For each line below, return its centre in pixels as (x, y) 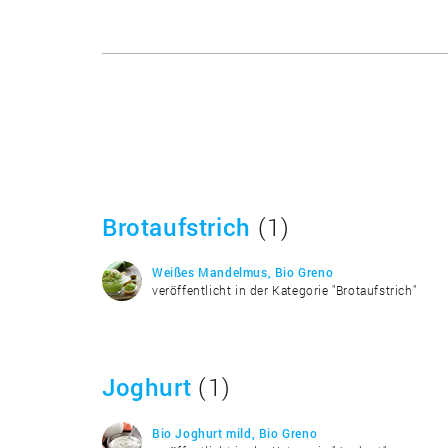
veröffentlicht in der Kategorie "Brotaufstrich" (284, 290)
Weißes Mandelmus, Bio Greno (243, 272)
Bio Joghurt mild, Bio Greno (235, 432)
